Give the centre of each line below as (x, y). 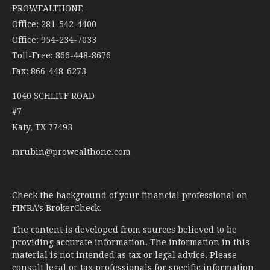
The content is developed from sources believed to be (124, 230)
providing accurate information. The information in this (131, 242)
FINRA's (29, 208)
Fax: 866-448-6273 (49, 71)
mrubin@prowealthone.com (71, 152)
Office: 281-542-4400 (54, 24)
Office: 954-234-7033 (54, 40)
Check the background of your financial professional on (130, 195)
